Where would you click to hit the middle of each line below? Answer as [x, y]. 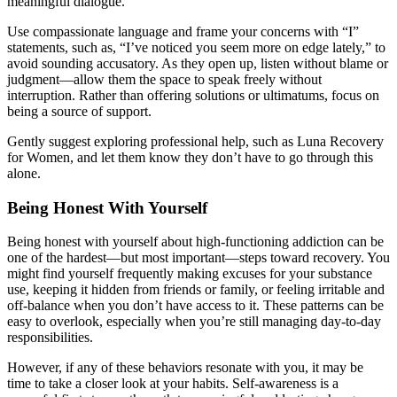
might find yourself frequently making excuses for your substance [190, 274]
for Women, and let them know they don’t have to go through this [190, 157]
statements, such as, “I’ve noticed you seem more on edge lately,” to [196, 47]
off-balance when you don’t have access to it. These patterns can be [195, 306]
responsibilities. [50, 338]
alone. [24, 173]
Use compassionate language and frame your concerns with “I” [183, 31]
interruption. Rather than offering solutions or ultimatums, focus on [193, 95]
